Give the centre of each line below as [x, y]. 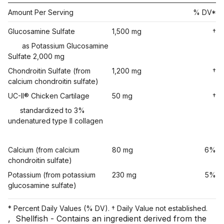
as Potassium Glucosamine [64, 45]
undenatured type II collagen [55, 120]
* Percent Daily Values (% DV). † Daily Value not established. [108, 208]
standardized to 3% [52, 110]
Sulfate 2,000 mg [36, 56]
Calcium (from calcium [44, 149]
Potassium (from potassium [52, 174]
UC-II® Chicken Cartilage [49, 95]
